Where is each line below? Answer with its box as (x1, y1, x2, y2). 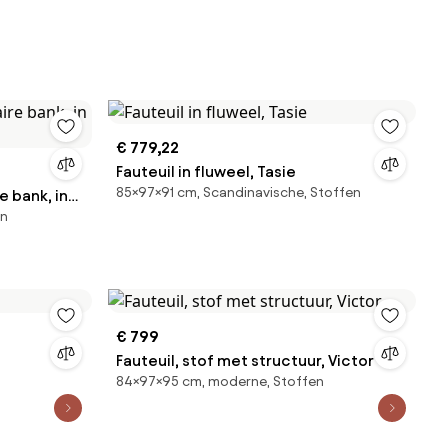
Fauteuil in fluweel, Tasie (116, 163, 296, 180)
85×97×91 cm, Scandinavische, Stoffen (116, 185, 361, 200)
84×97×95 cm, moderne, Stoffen (116, 374, 324, 389)
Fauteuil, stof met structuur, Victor (116, 352, 374, 369)
